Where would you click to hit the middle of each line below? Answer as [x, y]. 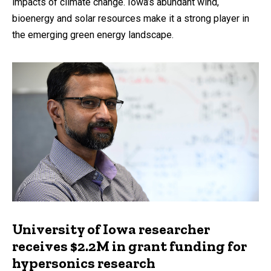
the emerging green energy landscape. [93, 35]
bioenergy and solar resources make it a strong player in [131, 19]
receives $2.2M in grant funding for [129, 246]
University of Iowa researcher [111, 229]
